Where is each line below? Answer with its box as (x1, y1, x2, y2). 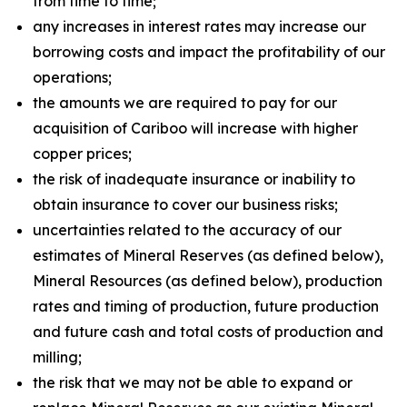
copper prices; (33, 144, 132, 163)
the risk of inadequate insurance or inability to (33, 170, 355, 188)
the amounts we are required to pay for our (33, 94, 337, 112)
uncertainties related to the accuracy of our (33, 221, 342, 239)
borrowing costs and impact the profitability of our (33, 43, 385, 61)
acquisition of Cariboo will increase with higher (33, 119, 358, 137)
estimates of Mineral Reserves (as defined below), (33, 246, 383, 264)
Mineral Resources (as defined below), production (33, 272, 382, 290)
